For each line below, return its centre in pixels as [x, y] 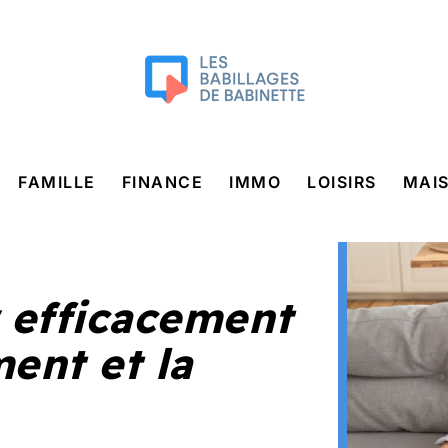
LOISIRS [342, 182]
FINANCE [162, 182]
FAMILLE [57, 182]
